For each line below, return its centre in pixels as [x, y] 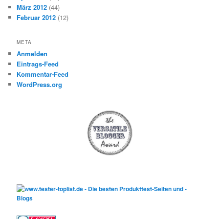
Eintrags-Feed [38, 64]
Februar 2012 [36, 18]
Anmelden [32, 53]
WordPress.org [40, 84]
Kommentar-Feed [43, 74]
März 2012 [32, 7]
